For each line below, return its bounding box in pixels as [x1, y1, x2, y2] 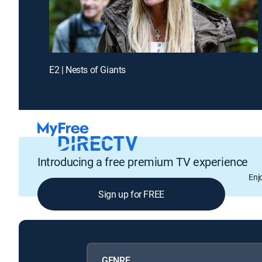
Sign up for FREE [98, 188, 164, 201]
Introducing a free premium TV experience [37, 154, 248, 170]
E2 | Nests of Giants [49, 63, 126, 76]
